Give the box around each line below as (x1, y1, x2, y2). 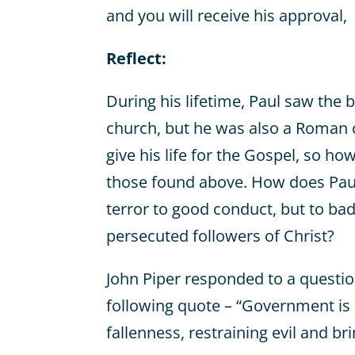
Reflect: (106, 47, 167, 69)
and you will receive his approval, (106, 4, 348, 26)
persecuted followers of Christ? (106, 224, 335, 246)
